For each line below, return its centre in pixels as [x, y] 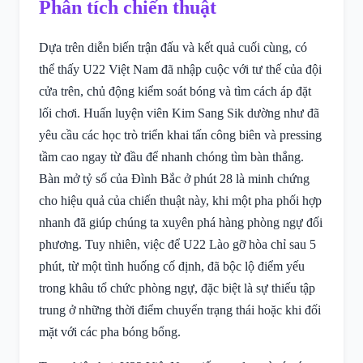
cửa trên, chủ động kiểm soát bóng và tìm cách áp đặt [175, 91]
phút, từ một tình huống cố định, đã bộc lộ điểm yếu [172, 266]
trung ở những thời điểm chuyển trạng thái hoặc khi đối [180, 310]
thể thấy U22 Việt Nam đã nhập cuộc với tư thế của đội [180, 69]
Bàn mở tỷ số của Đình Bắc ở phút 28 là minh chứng [174, 179]
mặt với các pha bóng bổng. [110, 332]
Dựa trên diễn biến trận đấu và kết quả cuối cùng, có [173, 47]
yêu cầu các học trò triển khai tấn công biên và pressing [180, 135]
